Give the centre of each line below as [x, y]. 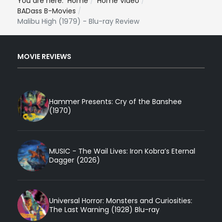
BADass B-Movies [47, 11]
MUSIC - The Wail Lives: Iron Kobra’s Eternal [122, 151]
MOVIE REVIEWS [44, 57]
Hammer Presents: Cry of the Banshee [115, 101]
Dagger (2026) [75, 160]
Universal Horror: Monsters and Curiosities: [121, 200]
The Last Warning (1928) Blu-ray [104, 209]
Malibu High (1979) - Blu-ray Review [78, 21]
